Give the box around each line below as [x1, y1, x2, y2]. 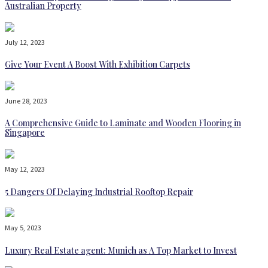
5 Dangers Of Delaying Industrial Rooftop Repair [5, 185, 193, 197]
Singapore [5, 127, 45, 139]
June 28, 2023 [5, 96, 47, 105]
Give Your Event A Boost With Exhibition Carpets [5, 59, 190, 71]
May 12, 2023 [5, 165, 45, 173]
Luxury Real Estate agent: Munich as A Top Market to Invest [5, 244, 237, 256]
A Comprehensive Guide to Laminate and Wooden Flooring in [5, 117, 241, 129]
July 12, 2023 [5, 37, 45, 47]
